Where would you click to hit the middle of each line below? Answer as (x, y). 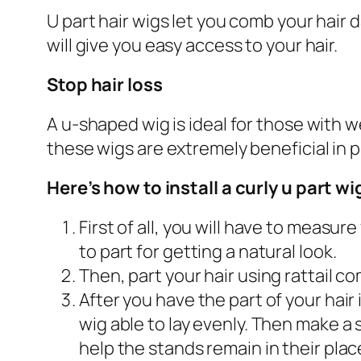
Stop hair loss (105, 84)
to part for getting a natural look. (208, 251)
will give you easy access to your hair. (193, 45)
